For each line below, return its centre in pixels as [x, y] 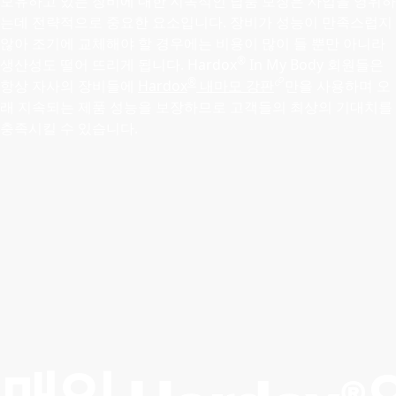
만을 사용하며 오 [338, 86]
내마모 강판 [235, 86]
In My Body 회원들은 [315, 65]
